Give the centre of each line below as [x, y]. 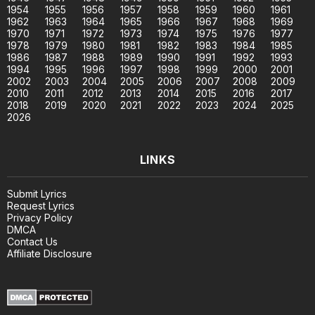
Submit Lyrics [37, 194]
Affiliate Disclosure [50, 254]
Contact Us [32, 242]
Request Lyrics [41, 206]
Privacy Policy [40, 218]
